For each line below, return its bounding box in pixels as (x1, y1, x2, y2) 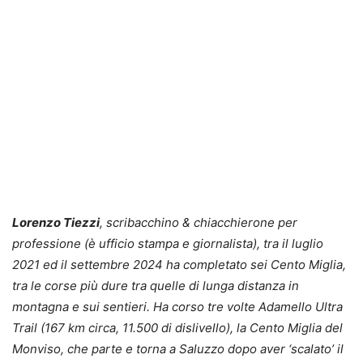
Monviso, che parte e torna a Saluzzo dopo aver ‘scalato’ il (12, 340, 344, 357)
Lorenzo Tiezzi (12, 214, 100, 230)
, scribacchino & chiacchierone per (100, 214, 297, 230)
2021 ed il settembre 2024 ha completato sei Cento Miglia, (12, 256, 346, 272)
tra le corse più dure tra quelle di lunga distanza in (12, 277, 299, 293)
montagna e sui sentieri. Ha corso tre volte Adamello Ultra (12, 298, 343, 314)
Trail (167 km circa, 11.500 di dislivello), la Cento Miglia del (12, 319, 343, 335)
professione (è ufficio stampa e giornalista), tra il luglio (12, 235, 323, 251)
